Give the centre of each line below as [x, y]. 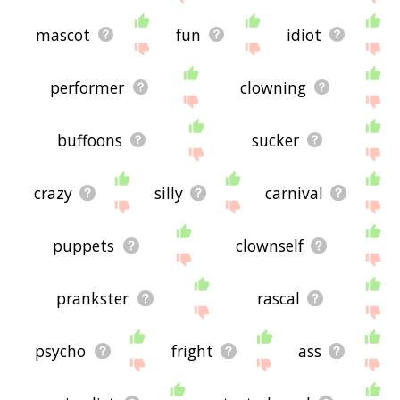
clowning [273, 87]
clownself [269, 245]
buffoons [90, 140]
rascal [278, 298]
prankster [93, 298]
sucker [276, 140]
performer [87, 87]
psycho [61, 350]
